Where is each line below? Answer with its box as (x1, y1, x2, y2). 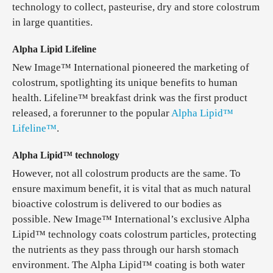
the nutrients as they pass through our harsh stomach (12, 244, 239, 255)
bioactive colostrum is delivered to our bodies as (12, 198, 222, 210)
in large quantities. (12, 16, 93, 28)
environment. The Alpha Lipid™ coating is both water (12, 259, 245, 271)
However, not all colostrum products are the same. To (12, 168, 241, 179)
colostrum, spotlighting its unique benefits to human (12, 77, 238, 88)
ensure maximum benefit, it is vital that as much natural (12, 183, 251, 194)
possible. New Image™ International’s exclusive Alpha (12, 213, 250, 225)
